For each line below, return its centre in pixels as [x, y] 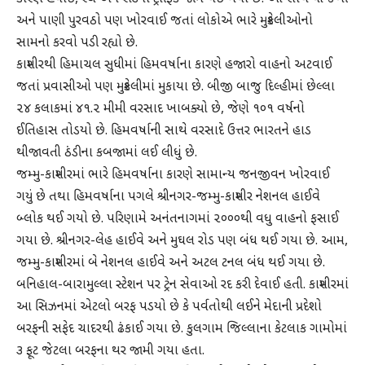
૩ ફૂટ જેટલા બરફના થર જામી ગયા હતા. [110, 351]
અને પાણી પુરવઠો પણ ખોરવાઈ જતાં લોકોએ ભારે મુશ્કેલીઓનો [165, 21]
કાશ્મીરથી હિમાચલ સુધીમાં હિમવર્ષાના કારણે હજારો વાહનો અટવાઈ [174, 65]
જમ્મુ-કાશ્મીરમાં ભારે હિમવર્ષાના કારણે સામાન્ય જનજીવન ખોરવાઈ [173, 175]
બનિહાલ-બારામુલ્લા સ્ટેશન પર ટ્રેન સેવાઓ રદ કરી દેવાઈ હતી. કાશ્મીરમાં [182, 285]
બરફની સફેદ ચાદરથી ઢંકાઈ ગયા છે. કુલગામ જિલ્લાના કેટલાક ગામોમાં [182, 329]
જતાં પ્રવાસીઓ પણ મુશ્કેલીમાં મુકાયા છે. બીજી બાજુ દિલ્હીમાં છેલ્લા [176, 87]
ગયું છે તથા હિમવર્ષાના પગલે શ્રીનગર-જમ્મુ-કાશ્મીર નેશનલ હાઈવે [168, 197]
